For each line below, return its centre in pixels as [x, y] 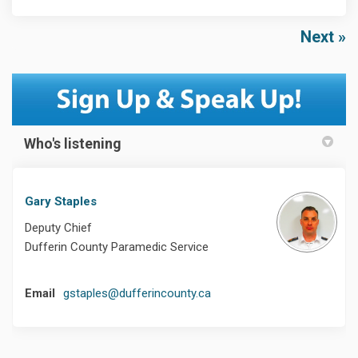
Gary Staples [61, 202]
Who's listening [73, 144]
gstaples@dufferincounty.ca [137, 294]
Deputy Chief [58, 228]
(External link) [245, 293]
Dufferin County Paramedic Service [117, 247]
